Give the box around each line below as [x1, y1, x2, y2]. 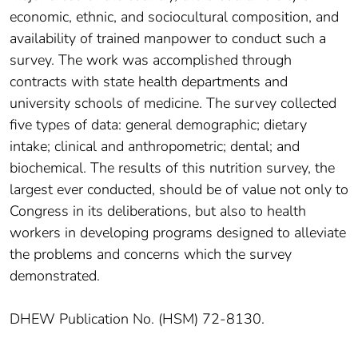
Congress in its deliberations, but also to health [10, 201, 306, 221]
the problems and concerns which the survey [10, 244, 292, 264]
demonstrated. [10, 265, 100, 285]
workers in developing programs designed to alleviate [10, 222, 346, 242]
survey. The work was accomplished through [10, 50, 292, 70]
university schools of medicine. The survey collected [10, 93, 336, 113]
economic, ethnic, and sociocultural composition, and [10, 6, 339, 26]
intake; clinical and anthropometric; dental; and [10, 136, 300, 156]
